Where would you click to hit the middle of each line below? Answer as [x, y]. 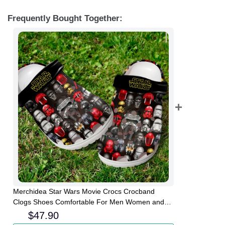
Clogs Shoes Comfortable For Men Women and [89, 202]
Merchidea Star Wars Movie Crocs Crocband [84, 192]
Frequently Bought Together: [65, 18]
